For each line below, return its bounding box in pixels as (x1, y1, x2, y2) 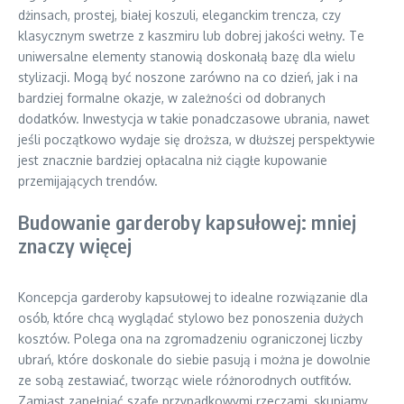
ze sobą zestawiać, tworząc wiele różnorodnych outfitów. (18, 372, 352, 388)
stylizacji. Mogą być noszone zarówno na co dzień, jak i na (18, 69, 358, 85)
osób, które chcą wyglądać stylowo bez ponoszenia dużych (18, 310, 363, 326)
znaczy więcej (18, 233, 133, 258)
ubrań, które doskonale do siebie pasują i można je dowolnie (18, 352, 371, 367)
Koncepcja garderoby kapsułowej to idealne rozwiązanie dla (18, 289, 368, 305)
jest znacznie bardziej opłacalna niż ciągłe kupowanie (18, 152, 327, 168)
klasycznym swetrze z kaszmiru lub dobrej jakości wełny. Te (18, 28, 364, 43)
